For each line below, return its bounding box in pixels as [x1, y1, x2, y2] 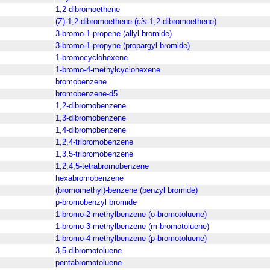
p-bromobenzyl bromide [55, 198, 137, 207]
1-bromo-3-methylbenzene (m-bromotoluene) [55, 222, 209, 231]
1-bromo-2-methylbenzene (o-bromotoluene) [55, 210, 207, 219]
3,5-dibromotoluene [55, 246, 122, 256]
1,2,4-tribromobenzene [55, 137, 133, 147]
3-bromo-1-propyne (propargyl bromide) [55, 41, 190, 51]
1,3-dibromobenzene [55, 113, 126, 123]
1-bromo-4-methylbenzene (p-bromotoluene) [55, 234, 207, 243]
